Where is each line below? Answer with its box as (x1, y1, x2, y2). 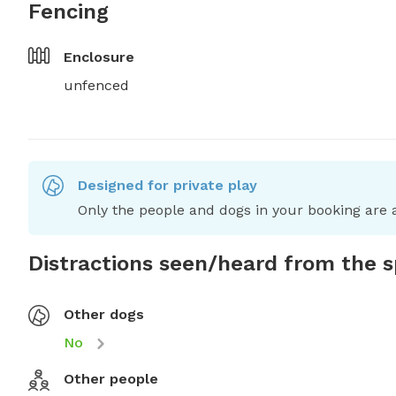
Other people (64, 370, 158, 387)
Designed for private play (78, 177, 257, 194)
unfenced (64, 77, 129, 94)
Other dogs (64, 306, 144, 323)
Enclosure (64, 49, 134, 65)
